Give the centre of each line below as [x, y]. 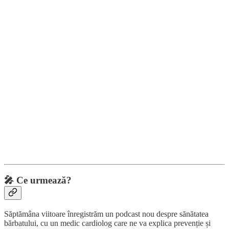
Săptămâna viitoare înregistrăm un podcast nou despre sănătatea [106, 214]
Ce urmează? [44, 180]
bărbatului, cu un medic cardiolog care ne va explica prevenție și [107, 223]
